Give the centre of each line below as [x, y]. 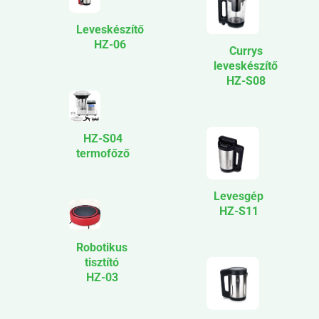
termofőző [103, 154]
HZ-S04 [103, 139]
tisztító [102, 263]
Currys [246, 51]
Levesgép [239, 197]
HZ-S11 [239, 211]
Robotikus [102, 248]
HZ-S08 [246, 81]
